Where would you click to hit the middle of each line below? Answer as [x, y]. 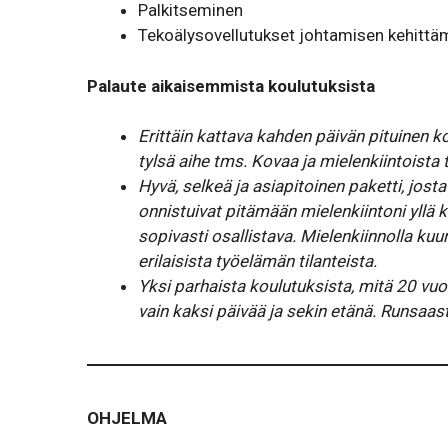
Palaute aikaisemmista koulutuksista [231, 85]
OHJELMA [127, 418]
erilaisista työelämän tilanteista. [257, 261]
